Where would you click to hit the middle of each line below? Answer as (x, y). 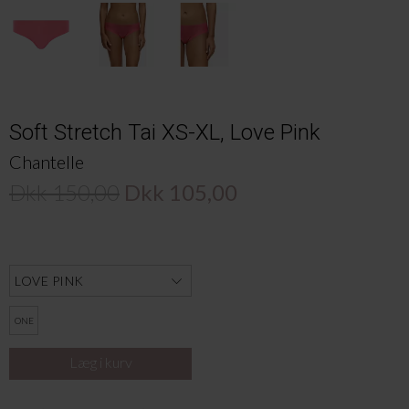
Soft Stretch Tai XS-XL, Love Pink (165, 132)
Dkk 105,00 (181, 192)
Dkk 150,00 (64, 192)
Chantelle (47, 161)
